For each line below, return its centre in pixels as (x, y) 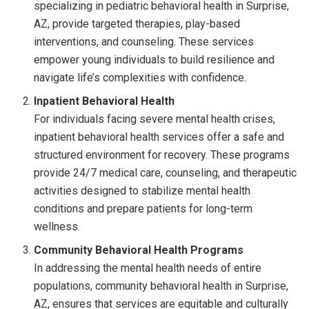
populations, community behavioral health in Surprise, (161, 286)
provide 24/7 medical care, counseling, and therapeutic (166, 173)
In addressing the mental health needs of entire (148, 268)
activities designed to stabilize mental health (142, 191)
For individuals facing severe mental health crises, (155, 119)
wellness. (57, 227)
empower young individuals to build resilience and (154, 60)
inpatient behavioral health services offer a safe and (159, 137)
